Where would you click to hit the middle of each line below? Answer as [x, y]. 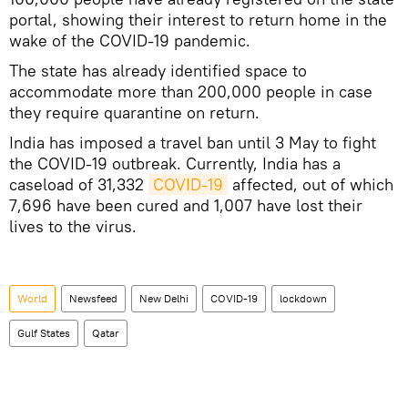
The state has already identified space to [158, 71]
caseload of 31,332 [79, 185]
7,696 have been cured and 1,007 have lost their [186, 206]
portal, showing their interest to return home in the [198, 20]
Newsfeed [93, 299]
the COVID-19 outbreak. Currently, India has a [175, 164]
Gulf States [44, 333]
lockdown [303, 299]
